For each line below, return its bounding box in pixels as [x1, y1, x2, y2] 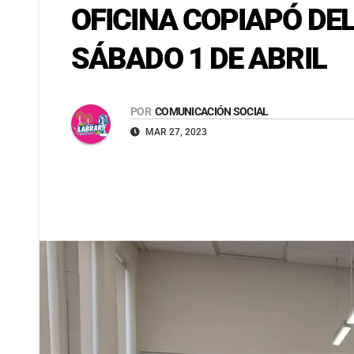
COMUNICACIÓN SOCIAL [154, 104, 269, 118]
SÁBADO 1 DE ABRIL [71, 41, 326, 77]
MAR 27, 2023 [143, 126, 207, 137]
